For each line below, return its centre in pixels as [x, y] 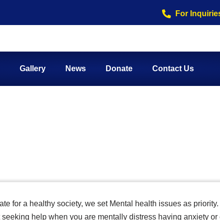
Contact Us [173, 69]
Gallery [33, 69]
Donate [119, 69]
